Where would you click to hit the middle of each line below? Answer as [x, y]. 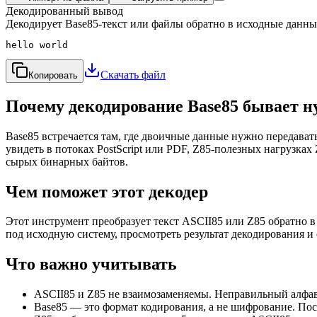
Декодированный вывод [64, 11]
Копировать [53, 75]
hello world [37, 45]
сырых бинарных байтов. [67, 161]
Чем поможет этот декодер [107, 191]
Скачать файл [133, 74]
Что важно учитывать [91, 264]
